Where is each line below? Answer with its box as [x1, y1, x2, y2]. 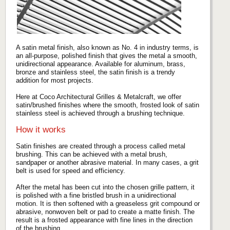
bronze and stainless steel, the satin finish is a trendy [16, 68, 175, 76]
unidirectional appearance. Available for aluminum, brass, [16, 60, 185, 68]
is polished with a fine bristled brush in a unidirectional [16, 191, 176, 200]
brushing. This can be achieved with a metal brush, [16, 150, 167, 159]
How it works [16, 125, 66, 135]
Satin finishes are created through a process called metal [16, 142, 185, 150]
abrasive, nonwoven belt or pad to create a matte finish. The [16, 208, 195, 216]
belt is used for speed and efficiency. [16, 167, 125, 175]
